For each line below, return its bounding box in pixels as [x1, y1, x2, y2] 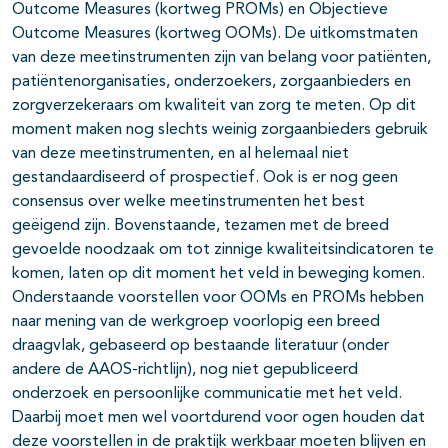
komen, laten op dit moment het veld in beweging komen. [12, 265, 425, 282]
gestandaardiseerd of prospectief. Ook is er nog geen [12, 169, 398, 186]
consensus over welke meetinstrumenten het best [12, 193, 365, 210]
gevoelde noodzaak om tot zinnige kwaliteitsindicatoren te [12, 241, 434, 258]
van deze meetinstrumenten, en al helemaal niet [12, 145, 349, 162]
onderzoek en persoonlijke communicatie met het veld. [12, 385, 402, 402]
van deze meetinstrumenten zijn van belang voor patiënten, [12, 49, 431, 66]
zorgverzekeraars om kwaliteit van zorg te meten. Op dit [12, 97, 416, 114]
